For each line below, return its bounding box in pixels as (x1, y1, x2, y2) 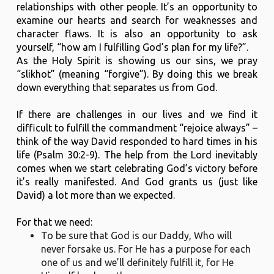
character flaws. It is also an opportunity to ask (16, 28, 258, 39)
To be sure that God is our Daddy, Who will (40, 229, 232, 241)
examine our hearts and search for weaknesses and (16, 14, 258, 26)
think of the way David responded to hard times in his (16, 135, 258, 147)
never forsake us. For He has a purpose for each (40, 243, 251, 254)
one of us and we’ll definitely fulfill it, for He (40, 256, 234, 268)
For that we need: (16, 216, 92, 228)
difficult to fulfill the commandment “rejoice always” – (16, 122, 258, 133)
